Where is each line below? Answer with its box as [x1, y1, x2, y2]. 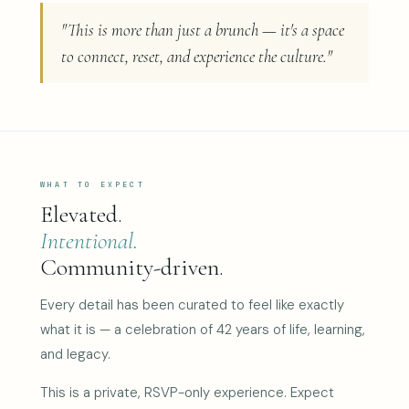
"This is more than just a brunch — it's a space [61, 19, 344, 41]
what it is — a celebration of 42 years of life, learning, [40, 320, 365, 340]
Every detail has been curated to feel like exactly [40, 296, 344, 315]
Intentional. [40, 226, 138, 256]
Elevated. [40, 200, 122, 229]
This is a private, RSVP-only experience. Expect [40, 383, 334, 402]
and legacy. [40, 345, 110, 364]
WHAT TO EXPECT [40, 179, 145, 191]
